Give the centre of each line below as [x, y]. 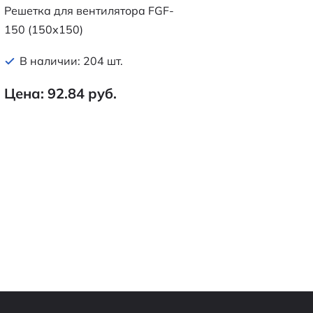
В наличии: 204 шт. [71, 60]
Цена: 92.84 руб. [60, 93]
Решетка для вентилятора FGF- [89, 10]
